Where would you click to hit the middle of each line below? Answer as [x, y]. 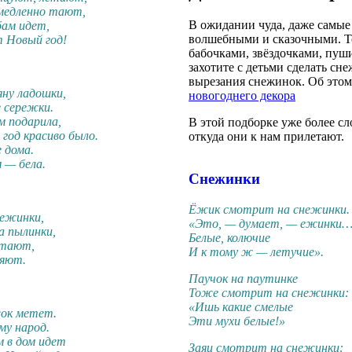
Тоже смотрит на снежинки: [269, 292]
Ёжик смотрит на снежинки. [269, 209]
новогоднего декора [242, 95]
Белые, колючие [229, 237]
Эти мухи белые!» [237, 321]
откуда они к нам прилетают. [266, 136]
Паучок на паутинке [243, 278]
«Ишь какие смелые [241, 306]
